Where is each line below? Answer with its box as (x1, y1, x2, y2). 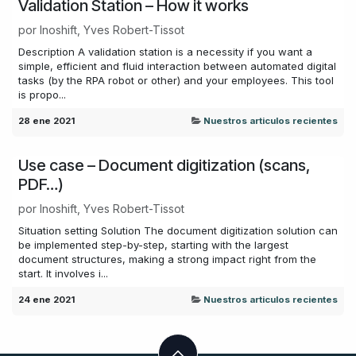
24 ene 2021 (18, 293, 75, 305)
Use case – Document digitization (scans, (18, 155, 310, 175)
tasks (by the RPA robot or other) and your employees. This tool (18, 73, 334, 87)
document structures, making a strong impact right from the (18, 252, 316, 265)
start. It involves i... (18, 266, 108, 280)
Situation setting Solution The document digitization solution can (18, 223, 338, 237)
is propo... (18, 87, 66, 101)
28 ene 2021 (18, 114, 75, 126)
